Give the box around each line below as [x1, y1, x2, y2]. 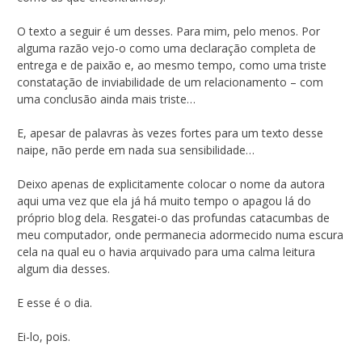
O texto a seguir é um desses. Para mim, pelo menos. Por [17, 23, 320, 39]
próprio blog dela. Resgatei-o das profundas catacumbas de [17, 209, 330, 225]
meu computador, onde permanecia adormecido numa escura [17, 226, 343, 242]
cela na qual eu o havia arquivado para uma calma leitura [17, 243, 315, 259]
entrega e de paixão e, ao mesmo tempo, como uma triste [17, 57, 326, 73]
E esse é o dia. [17, 294, 92, 310]
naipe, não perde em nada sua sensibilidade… [17, 141, 255, 158]
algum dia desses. [17, 260, 110, 276]
